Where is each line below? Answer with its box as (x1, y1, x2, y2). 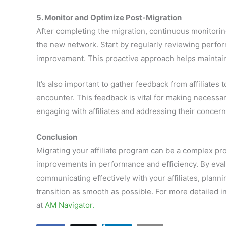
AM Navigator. (45, 200, 94, 210)
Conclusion (36, 132, 77, 142)
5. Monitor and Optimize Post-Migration (36, 13, 182, 22)
